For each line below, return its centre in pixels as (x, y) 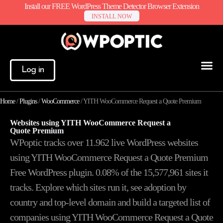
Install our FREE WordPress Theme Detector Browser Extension (111, 6)
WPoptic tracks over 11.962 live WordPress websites (104, 142)
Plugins (28, 101)
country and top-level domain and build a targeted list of (110, 202)
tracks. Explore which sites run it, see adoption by (98, 187)
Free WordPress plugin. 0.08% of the (77, 172)
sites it (196, 172)
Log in (33, 70)
